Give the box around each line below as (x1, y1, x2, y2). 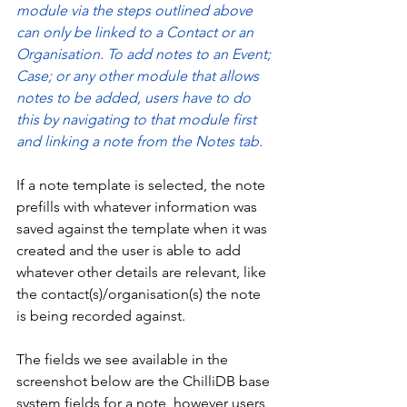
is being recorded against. (16, 306, 189, 324)
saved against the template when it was (16, 219, 271, 237)
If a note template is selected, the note (16, 175, 269, 194)
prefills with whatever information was (16, 197, 261, 215)
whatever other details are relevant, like (16, 263, 270, 281)
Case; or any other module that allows (16, 66, 263, 84)
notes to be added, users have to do (16, 88, 254, 106)
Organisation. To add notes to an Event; (16, 45, 274, 63)
